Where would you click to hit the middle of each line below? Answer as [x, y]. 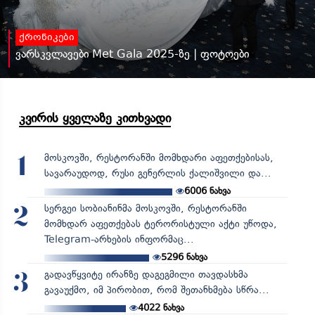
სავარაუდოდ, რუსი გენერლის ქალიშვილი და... [157, 173]
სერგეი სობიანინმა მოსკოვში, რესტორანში [145, 208]
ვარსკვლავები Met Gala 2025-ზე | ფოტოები [132, 53]
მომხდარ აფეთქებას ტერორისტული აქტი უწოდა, [160, 224]
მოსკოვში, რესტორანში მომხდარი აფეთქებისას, [159, 157]
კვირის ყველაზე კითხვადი [95, 118]
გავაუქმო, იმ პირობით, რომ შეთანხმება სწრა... [156, 290]
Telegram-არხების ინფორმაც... [119, 239]
